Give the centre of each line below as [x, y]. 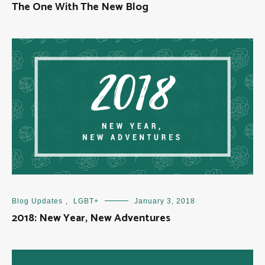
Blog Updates [37, 201]
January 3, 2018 [165, 201]
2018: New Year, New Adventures [91, 218]
